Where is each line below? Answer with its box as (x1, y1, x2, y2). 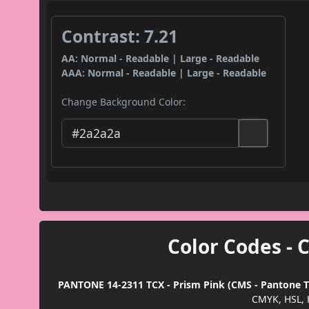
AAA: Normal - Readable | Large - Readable (61, 66, 267, 80)
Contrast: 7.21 (61, 25, 179, 48)
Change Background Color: (61, 95, 186, 109)
